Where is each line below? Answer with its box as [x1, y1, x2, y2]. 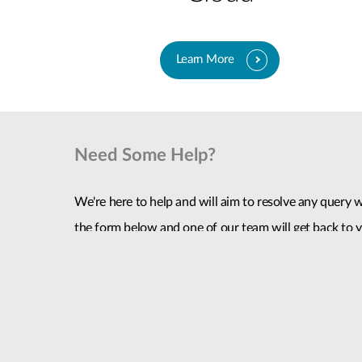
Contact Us [90, 293, 147, 306]
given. [74, 246, 106, 260]
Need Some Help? [74, 145, 217, 164]
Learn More [175, 53, 234, 66]
